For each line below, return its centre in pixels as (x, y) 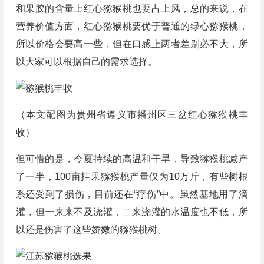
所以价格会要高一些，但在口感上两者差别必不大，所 (132, 44)
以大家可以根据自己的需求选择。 (86, 62)
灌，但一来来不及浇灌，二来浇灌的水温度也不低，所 (132, 212)
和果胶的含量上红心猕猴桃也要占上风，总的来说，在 (132, 9)
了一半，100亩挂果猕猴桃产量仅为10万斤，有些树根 (132, 176)
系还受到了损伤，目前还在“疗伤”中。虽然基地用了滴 (132, 194)
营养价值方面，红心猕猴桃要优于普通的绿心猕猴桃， (132, 26)
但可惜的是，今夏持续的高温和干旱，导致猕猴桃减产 (132, 159)
